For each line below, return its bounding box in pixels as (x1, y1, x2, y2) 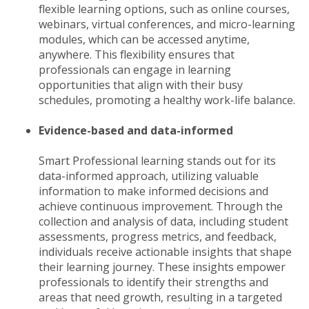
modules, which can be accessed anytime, (39, 31, 250, 47)
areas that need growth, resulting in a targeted (39, 289, 282, 305)
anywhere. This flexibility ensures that (39, 46, 235, 62)
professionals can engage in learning (39, 61, 231, 77)
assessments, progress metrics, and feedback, (39, 228, 277, 244)
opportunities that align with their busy (39, 77, 243, 92)
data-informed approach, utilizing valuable (39, 168, 259, 183)
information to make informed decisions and (39, 183, 268, 199)
